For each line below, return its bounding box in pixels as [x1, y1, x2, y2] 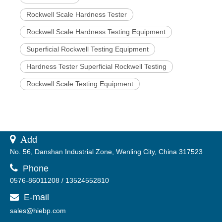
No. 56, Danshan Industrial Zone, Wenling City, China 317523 [10, 148, 203, 156]
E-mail [19, 192, 49, 203]
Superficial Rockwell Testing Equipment [26, 45, 149, 54]
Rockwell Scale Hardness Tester [26, 10, 127, 19]
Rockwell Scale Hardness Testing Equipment [26, 28, 166, 36]
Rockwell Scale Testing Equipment [26, 80, 133, 88]
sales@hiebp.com [10, 207, 66, 215]
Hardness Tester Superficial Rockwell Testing [26, 62, 166, 71]
